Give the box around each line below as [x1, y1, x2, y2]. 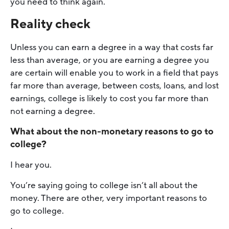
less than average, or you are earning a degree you [10, 54, 209, 66]
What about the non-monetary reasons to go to [10, 125, 214, 138]
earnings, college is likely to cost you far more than [10, 92, 209, 104]
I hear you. [10, 158, 52, 171]
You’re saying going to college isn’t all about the [10, 179, 198, 191]
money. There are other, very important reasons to [10, 192, 207, 204]
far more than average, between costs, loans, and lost [10, 79, 219, 91]
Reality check [10, 15, 90, 33]
